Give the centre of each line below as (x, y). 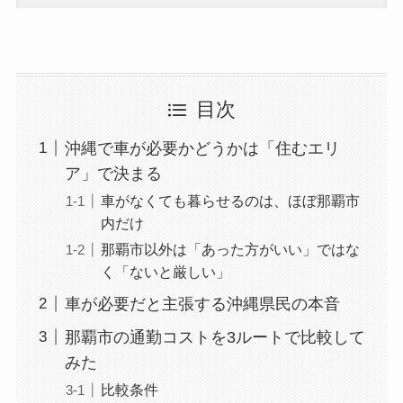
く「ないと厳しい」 (165, 271)
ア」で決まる (113, 173)
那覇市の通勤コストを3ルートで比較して (215, 337)
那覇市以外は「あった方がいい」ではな (230, 249)
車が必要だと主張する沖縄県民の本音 (202, 304)
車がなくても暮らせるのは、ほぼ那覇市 (230, 200)
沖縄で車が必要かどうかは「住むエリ (202, 148)
